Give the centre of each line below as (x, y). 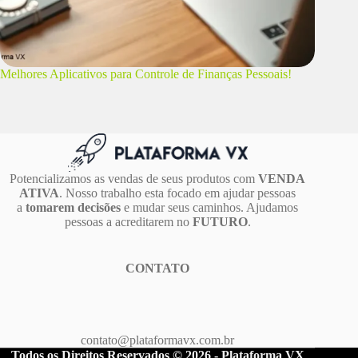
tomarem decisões (74, 207)
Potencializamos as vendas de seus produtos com (134, 178)
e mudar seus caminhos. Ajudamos (210, 207)
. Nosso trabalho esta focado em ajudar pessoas (178, 193)
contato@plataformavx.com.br (158, 340)
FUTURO (220, 221)
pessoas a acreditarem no (128, 221)
